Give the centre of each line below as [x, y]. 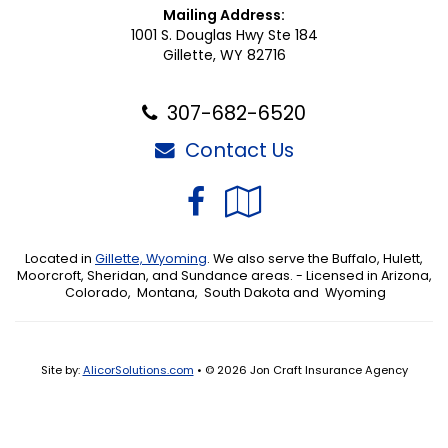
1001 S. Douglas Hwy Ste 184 [224, 35]
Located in [60, 258]
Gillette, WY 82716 [224, 55]
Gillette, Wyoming [151, 258]
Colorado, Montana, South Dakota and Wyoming [224, 292]
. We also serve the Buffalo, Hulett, [315, 258]
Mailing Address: [224, 15]
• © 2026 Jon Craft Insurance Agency [300, 370]
